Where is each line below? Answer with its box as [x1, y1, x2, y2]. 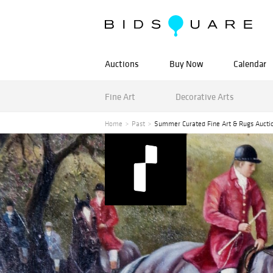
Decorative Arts [175, 90, 234, 102]
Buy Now [169, 58, 203, 69]
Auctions [105, 58, 139, 69]
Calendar [233, 58, 266, 69]
